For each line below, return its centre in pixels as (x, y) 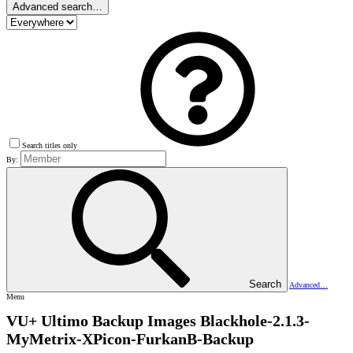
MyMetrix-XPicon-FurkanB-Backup (130, 338)
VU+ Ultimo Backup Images (101, 320)
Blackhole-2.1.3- (255, 320)
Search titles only (51, 146)
